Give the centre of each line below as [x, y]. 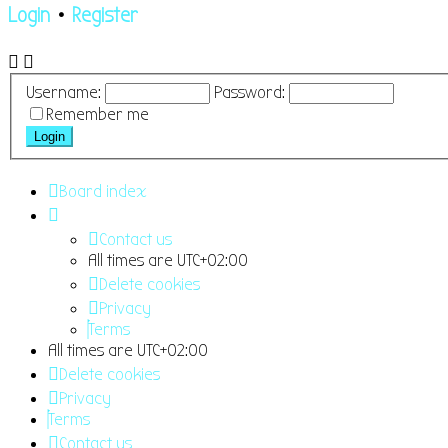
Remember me [97, 114]
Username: [63, 92]
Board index [103, 191]
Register [105, 16]
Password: [249, 92]
